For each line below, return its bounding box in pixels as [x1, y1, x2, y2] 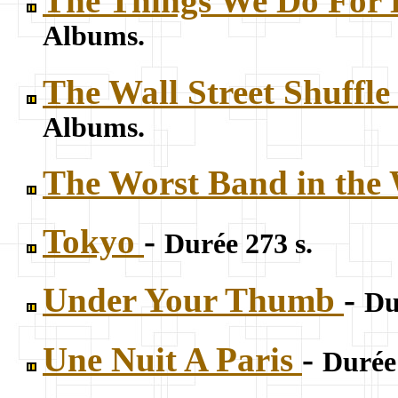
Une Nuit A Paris [43, 339, 302, 378]
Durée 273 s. [164, 228, 313, 260]
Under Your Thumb [43, 281, 344, 320]
